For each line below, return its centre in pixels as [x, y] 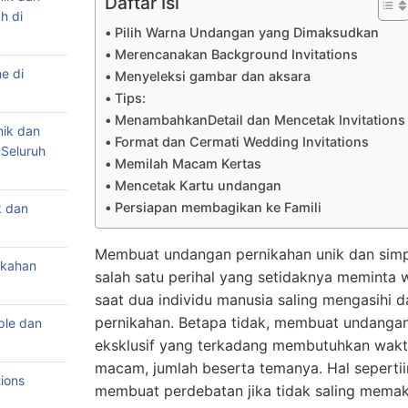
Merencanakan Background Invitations [236, 54]
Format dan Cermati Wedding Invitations [241, 142]
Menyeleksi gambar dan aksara [212, 76]
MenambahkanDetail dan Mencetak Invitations [260, 120]
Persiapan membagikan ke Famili [218, 207]
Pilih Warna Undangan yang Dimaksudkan [246, 32]
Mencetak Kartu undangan [198, 185]
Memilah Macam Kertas [188, 163]
